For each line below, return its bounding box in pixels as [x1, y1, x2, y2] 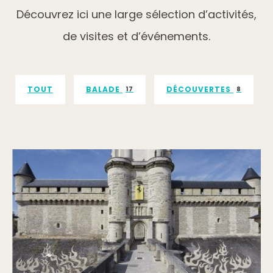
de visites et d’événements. [63, 29, 210, 44]
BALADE [86, 84, 122, 94]
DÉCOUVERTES [166, 84, 233, 94]
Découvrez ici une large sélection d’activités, [16, 7, 257, 22]
